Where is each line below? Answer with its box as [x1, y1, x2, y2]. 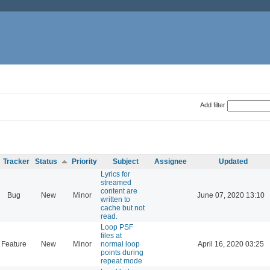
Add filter [199, 101, 225, 108]
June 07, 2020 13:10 [197, 190, 265, 199]
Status [35, 157, 57, 166]
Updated [219, 157, 248, 166]
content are [101, 186, 137, 195]
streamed [101, 178, 131, 187]
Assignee [154, 157, 187, 166]
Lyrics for [101, 169, 130, 178]
